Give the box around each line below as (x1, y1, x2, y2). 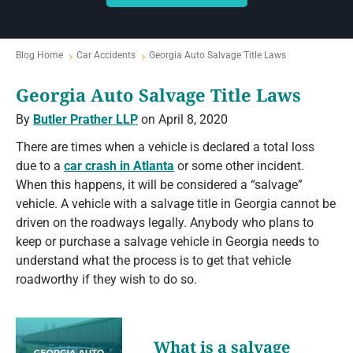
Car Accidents (76, 50, 136, 61)
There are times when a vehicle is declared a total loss (16, 139, 314, 155)
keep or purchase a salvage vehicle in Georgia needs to (16, 234, 319, 250)
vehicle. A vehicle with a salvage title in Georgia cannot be (16, 196, 336, 212)
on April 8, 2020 (138, 112, 228, 128)
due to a (16, 158, 64, 174)
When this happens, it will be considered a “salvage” (16, 177, 303, 193)
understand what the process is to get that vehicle (16, 253, 291, 269)
